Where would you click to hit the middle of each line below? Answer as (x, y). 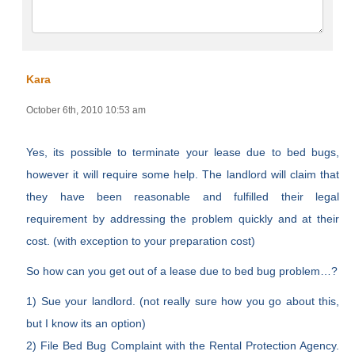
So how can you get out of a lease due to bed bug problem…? (182, 271)
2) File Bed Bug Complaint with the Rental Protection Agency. (183, 346)
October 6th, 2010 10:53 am (86, 111)
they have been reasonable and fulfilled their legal (183, 197)
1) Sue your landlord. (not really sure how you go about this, (183, 302)
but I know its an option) (86, 324)
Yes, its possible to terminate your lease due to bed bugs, (183, 153)
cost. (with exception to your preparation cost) (141, 241)
